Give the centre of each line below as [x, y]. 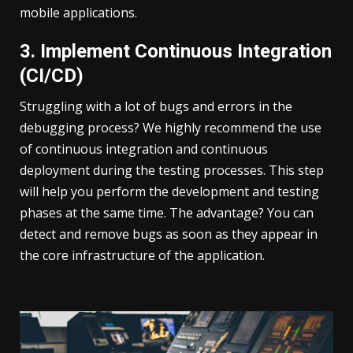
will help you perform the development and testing [169, 191]
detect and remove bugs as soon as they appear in [169, 234]
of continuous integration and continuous [144, 149]
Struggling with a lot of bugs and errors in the [156, 106]
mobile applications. [78, 12]
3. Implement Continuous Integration [176, 51]
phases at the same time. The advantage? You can [167, 212]
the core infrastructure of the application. [142, 255]
